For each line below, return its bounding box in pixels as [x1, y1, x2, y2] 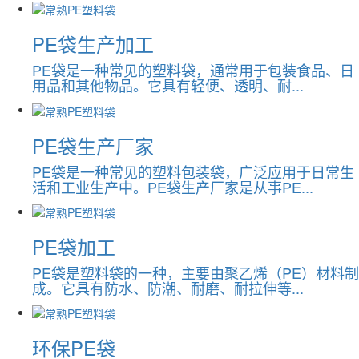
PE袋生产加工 [32, 30, 154, 58]
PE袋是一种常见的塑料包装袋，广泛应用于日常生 [32, 160, 354, 182]
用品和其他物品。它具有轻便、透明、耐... [32, 75, 304, 96]
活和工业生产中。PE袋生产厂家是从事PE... [32, 175, 313, 197]
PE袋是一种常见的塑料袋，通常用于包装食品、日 [32, 59, 354, 81]
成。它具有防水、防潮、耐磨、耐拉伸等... [32, 276, 304, 298]
